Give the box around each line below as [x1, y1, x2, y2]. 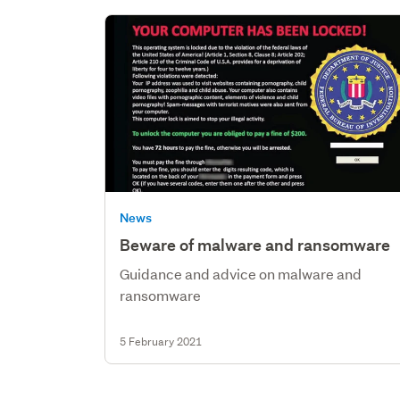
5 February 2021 [120, 333, 203, 349]
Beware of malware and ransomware [120, 234, 391, 255]
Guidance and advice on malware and [120, 263, 362, 283]
